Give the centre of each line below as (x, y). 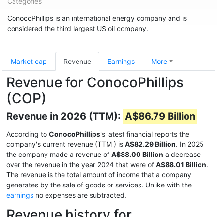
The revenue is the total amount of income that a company (99, 175)
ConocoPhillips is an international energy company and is (97, 18)
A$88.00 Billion (137, 154)
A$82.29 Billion (150, 144)
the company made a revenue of (59, 154)
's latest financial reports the (145, 134)
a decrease (182, 154)
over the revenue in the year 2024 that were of (81, 164)
